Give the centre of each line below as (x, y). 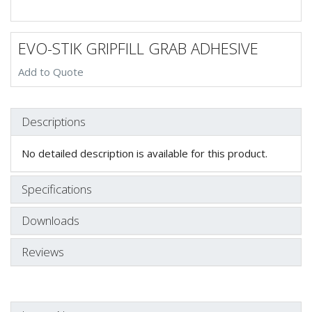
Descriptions (54, 121)
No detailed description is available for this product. (145, 153)
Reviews (43, 251)
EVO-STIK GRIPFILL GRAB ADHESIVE (138, 48)
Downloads (50, 220)
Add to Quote (51, 71)
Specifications (57, 189)
